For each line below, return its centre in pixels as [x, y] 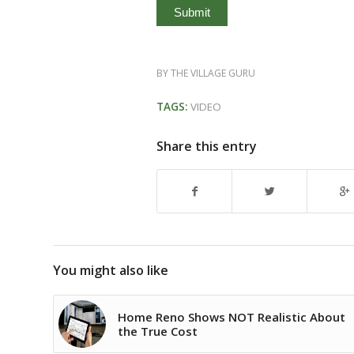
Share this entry [207, 147]
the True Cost [158, 331]
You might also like [111, 271]
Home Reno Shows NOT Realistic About [232, 317]
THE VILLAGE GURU [213, 73]
